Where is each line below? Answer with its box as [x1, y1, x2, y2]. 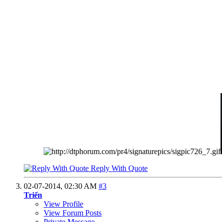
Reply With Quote [89, 164, 148, 173]
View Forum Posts [44, 209, 102, 218]
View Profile [44, 200, 83, 209]
